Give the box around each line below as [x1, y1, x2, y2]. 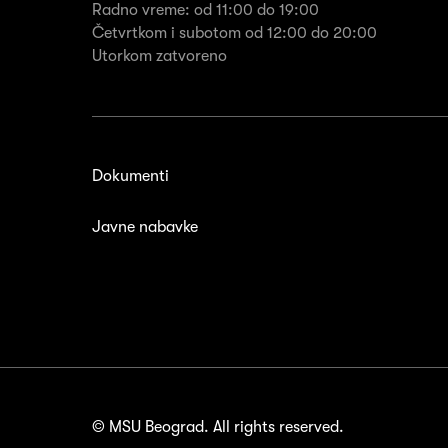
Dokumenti [92, 167, 169, 186]
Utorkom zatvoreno [92, 47, 227, 66]
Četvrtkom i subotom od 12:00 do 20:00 [92, 24, 377, 43]
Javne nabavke [92, 218, 198, 237]
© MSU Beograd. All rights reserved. [92, 418, 344, 437]
